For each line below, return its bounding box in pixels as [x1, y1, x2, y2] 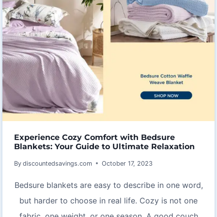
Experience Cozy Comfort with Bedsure [14, 132, 175, 142]
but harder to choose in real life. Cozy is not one [19, 195, 198, 205]
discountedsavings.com [23, 159, 93, 167]
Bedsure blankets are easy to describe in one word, [14, 180, 203, 190]
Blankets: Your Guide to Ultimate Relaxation [14, 141, 195, 151]
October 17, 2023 [102, 159, 153, 167]
